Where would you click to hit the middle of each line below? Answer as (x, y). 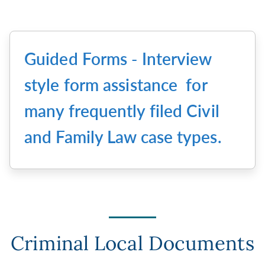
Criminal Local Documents (132, 243)
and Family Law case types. (125, 136)
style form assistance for (116, 84)
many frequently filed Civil (122, 110)
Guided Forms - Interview (118, 58)
